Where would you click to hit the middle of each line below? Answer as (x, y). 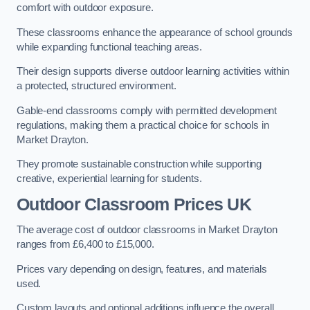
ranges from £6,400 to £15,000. (85, 245)
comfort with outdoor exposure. (85, 8)
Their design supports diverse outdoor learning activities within (153, 72)
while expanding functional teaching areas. (109, 47)
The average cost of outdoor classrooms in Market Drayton (147, 230)
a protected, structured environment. (97, 86)
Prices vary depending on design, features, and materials (142, 269)
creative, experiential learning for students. (109, 179)
